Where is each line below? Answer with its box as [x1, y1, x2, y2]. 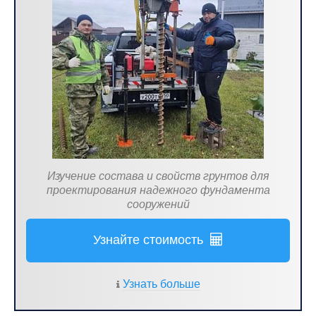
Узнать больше [123, 278, 200, 290]
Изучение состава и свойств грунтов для [47, 170, 269, 182]
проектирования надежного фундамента [46, 184, 270, 196]
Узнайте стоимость [93, 233, 210, 247]
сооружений [126, 198, 190, 210]
